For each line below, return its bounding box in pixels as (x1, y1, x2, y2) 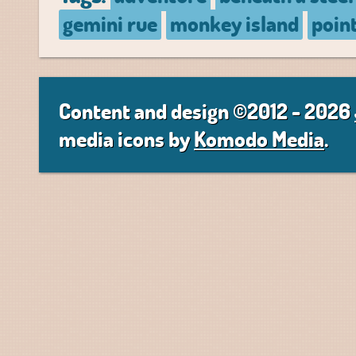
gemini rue (63, 10, 157, 37)
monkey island (170, 10, 299, 37)
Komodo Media (194, 125, 324, 153)
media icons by (59, 125, 194, 153)
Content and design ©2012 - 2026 (59, 97, 354, 125)
